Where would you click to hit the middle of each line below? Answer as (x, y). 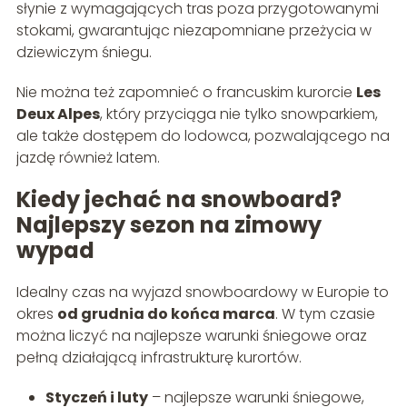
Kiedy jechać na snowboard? (179, 199)
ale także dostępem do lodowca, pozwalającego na (203, 135)
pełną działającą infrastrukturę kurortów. (159, 357)
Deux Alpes (58, 114)
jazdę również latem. (88, 157)
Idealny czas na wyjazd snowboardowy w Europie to (202, 292)
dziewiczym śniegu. (84, 52)
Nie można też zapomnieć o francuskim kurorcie (186, 92)
